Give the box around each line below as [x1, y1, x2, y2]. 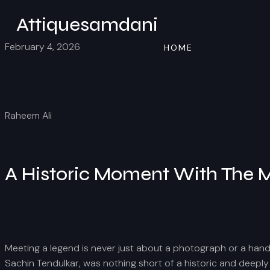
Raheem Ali [5, 109, 52, 122]
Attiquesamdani [16, 13, 158, 36]
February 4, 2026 [5, 40, 80, 53]
